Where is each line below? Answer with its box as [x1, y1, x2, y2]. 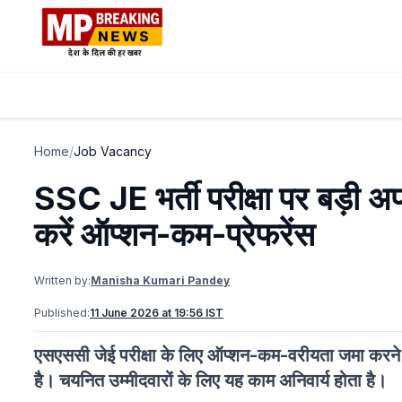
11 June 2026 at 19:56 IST [90, 306, 223, 319]
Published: [34, 306, 90, 319]
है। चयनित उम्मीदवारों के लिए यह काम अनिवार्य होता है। [34, 370, 396, 391]
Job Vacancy [74, 144, 152, 159]
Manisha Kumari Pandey [91, 274, 230, 287]
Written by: [34, 274, 91, 287]
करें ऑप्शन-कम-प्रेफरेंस [34, 214, 315, 254]
